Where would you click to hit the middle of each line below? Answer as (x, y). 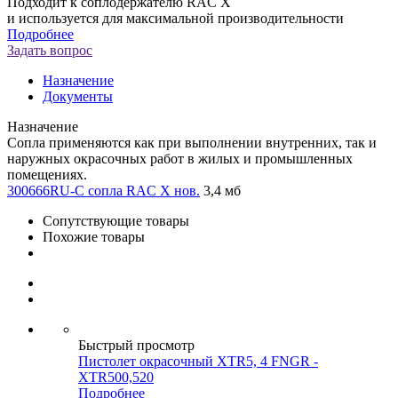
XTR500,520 (116, 377)
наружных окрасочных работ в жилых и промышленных (180, 158)
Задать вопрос (50, 50)
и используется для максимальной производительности (175, 18)
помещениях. (47, 174)
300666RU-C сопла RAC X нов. (103, 190)
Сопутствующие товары (116, 220)
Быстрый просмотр (136, 345)
